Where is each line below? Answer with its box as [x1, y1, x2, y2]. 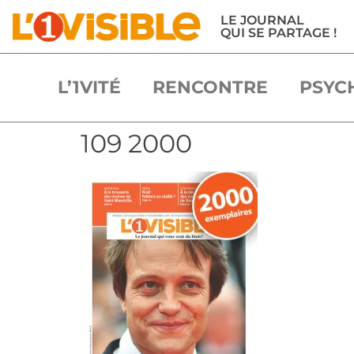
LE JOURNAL [220, 12, 304, 28]
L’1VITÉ [57, 76, 121, 98]
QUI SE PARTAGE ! [220, 24, 337, 41]
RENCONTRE [152, 76, 268, 98]
